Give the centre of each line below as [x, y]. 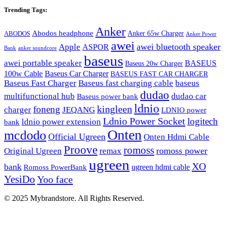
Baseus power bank [107, 96]
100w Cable [23, 74]
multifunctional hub [39, 96]
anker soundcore [37, 48]
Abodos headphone [63, 33]
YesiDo [20, 179]
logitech [203, 121]
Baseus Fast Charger [40, 83]
